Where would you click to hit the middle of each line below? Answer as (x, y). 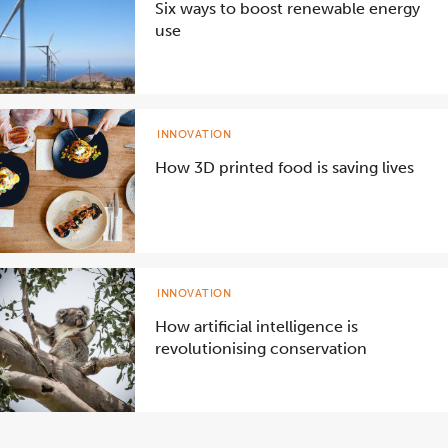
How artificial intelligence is (256, 327)
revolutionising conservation (261, 349)
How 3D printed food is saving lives (284, 168)
